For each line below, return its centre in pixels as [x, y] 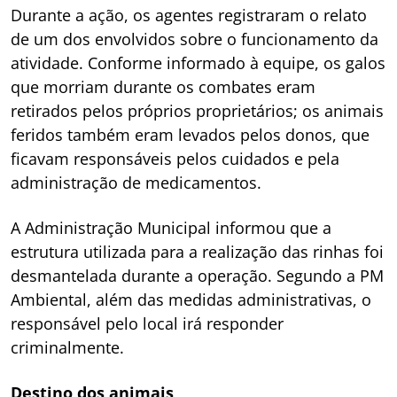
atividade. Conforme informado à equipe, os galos [198, 62]
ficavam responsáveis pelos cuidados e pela [175, 158]
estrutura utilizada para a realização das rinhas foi [197, 251]
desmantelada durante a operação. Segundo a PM [197, 275]
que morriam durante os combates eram [163, 86]
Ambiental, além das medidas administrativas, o [191, 299]
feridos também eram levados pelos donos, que [190, 134]
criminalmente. [67, 347]
